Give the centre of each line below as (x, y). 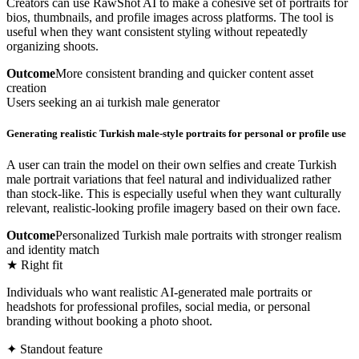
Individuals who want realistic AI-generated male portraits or (159, 292)
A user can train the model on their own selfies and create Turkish (171, 165)
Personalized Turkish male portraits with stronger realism (198, 235)
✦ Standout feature (54, 349)
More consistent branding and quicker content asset (184, 73)
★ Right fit (34, 265)
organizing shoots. (52, 46)
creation (26, 87)
